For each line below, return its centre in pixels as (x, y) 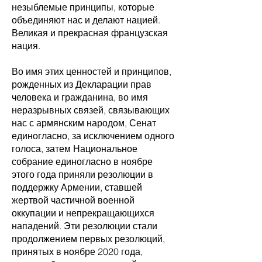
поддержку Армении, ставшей (77, 187)
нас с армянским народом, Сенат (84, 123)
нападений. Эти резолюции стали (85, 226)
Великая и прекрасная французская (90, 33)
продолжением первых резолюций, (88, 239)
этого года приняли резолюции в (82, 174)
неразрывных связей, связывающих (91, 110)
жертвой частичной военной (73, 200)
